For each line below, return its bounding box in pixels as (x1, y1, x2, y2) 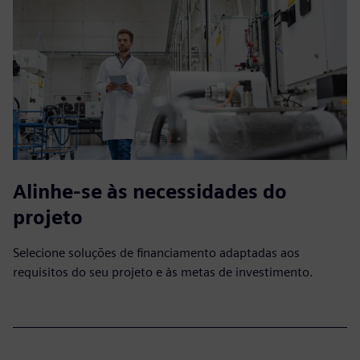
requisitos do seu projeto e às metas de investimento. (13, 264, 313, 280)
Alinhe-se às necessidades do (13, 179, 287, 203)
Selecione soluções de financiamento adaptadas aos (13, 244, 300, 260)
